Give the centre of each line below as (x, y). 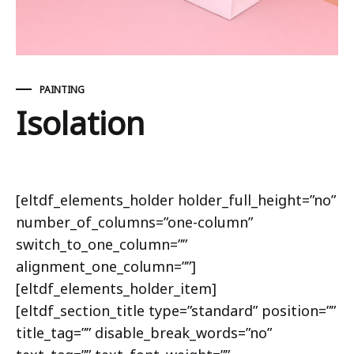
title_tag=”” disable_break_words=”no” (144, 333)
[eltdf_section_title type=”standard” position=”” (176, 311)
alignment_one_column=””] (106, 266)
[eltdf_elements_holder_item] (116, 288)
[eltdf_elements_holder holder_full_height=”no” (176, 200)
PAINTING (62, 90)
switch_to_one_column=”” (102, 244)
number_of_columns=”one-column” (134, 222)
